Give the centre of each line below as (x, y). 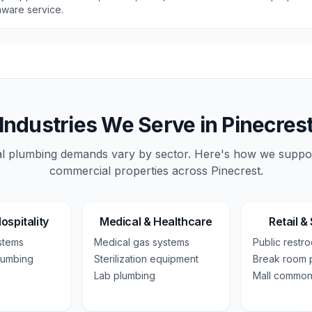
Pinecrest (235, 171)
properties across (161, 171)
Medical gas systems (142, 242)
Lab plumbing (125, 275)
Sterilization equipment (147, 259)
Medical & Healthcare (156, 221)
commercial (80, 171)
